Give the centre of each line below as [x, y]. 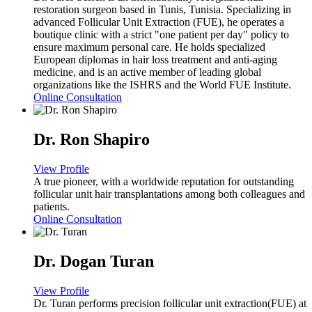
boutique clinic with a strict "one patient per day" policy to [161, 35]
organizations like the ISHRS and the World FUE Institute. [162, 85]
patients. [52, 207]
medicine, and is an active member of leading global [147, 72]
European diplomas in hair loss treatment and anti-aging [155, 60]
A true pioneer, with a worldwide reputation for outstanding [164, 182]
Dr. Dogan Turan [94, 262]
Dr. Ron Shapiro [92, 140]
